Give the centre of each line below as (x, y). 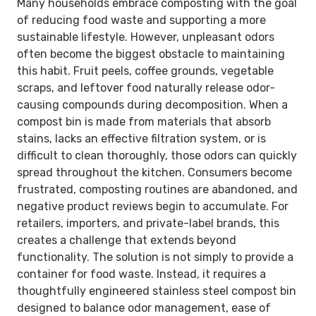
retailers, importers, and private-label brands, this (148, 223)
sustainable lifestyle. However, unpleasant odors (146, 37)
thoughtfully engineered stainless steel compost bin (157, 291)
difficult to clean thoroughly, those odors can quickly (157, 155)
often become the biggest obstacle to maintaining (151, 54)
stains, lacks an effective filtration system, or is (141, 138)
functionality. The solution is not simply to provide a (155, 257)
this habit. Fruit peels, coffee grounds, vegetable (145, 71)
